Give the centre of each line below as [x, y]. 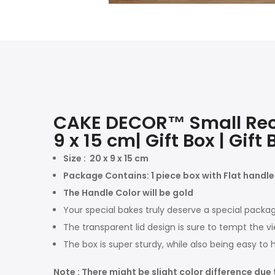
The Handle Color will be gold [129, 192]
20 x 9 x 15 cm [118, 158]
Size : [76, 158]
